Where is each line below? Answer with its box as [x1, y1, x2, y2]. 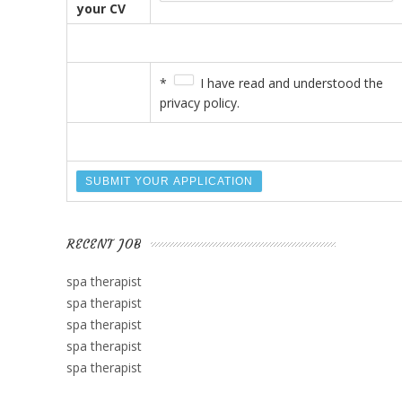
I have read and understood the [197, 74, 383, 92]
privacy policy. [160, 93, 240, 111]
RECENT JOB [66, 235, 142, 252]
